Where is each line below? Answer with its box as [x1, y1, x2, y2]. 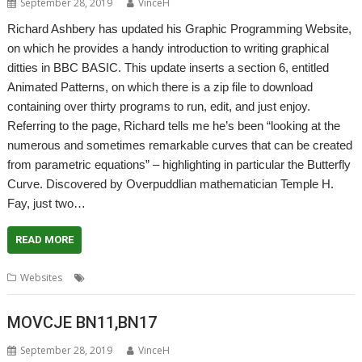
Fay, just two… [7, 196, 86, 210]
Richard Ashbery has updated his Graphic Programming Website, [7, 22, 352, 36]
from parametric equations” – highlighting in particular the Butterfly [7, 158, 351, 171]
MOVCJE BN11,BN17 [7, 312, 158, 332]
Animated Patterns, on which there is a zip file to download [7, 80, 314, 94]
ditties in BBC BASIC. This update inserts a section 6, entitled [7, 61, 330, 74]
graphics [141, 271, 182, 284]
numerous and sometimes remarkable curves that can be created [7, 138, 353, 152]
